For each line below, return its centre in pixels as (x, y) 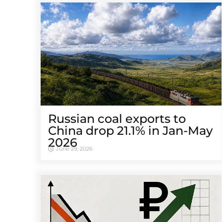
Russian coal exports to (117, 119)
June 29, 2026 (74, 149)
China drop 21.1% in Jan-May (130, 131)
